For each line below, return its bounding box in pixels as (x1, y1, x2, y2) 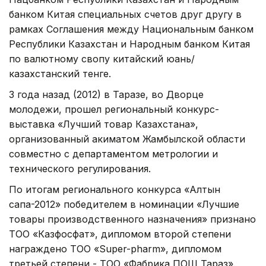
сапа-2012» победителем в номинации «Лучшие (9, 198, 239, 210)
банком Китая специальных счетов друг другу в (9, 8, 242, 20)
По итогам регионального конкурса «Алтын (9, 183, 220, 195)
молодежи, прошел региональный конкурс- (9, 103, 219, 115)
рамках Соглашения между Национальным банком (9, 23, 254, 35)
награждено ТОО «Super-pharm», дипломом (9, 242, 221, 255)
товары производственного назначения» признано (9, 213, 256, 225)
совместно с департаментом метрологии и (9, 147, 218, 160)
